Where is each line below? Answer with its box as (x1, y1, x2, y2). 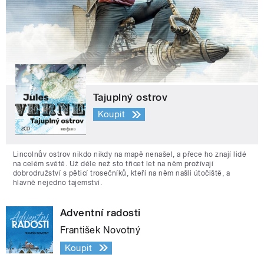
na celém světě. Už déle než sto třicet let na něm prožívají (13, 159, 214, 168)
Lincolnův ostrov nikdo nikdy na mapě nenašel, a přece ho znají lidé (13, 150, 247, 159)
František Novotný (60, 224, 141, 236)
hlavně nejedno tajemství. (13, 178, 102, 187)
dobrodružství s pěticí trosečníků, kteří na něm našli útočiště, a (13, 169, 230, 177)
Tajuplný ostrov (93, 91, 168, 103)
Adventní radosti (60, 206, 141, 219)
